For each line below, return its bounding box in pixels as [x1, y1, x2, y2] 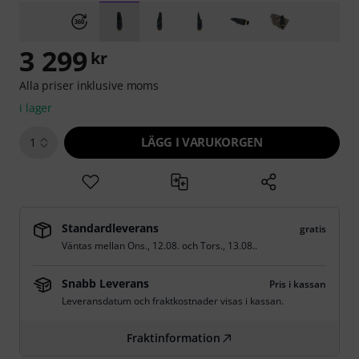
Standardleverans [62, 220, 159, 236]
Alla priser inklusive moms [19, 78, 159, 93]
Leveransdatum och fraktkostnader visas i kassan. [62, 294, 284, 308]
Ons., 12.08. [127, 239, 179, 252]
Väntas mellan [62, 239, 127, 252]
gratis [300, 222, 326, 236]
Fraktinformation [126, 330, 220, 345]
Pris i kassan [269, 277, 326, 291]
